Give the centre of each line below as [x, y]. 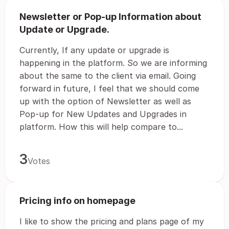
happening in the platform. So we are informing [113, 63]
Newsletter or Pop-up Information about [110, 17]
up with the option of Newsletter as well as [105, 101]
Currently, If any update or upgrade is [94, 50]
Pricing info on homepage [77, 201]
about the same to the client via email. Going [108, 76]
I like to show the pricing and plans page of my [112, 221]
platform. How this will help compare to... [101, 127]
